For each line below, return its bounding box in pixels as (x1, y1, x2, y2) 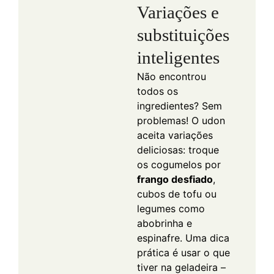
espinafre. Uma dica (137, 231, 229, 244)
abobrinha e (137, 217, 192, 229)
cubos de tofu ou (137, 187, 217, 200)
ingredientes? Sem (137, 99, 222, 112)
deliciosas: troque (137, 143, 219, 156)
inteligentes (137, 47, 220, 67)
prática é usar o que (137, 246, 230, 259)
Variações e (137, 2, 219, 22)
